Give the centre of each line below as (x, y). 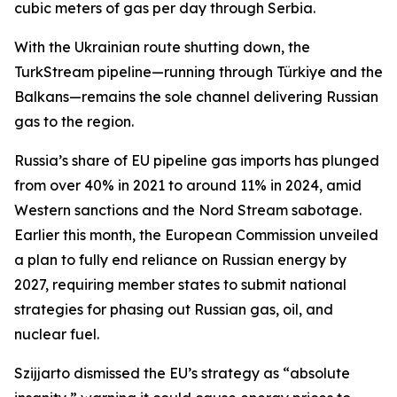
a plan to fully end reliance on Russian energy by (180, 260)
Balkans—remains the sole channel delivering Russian (196, 97)
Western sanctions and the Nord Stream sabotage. (188, 210)
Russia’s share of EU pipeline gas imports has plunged (197, 160)
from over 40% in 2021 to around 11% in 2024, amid (188, 185)
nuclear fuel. (57, 334)
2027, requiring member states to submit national (180, 284)
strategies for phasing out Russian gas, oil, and (174, 309)
